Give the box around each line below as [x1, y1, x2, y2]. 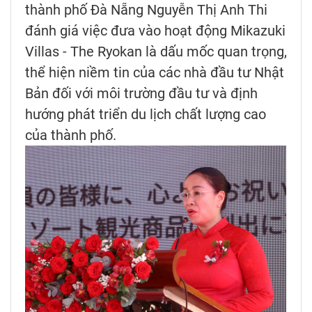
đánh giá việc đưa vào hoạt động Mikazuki [25, 22, 286, 39]
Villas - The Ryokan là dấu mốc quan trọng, [25, 42, 287, 60]
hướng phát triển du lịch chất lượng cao [25, 105, 266, 123]
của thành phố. [25, 126, 116, 143]
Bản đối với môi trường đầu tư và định [25, 84, 258, 102]
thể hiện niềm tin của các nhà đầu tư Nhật [25, 63, 284, 81]
